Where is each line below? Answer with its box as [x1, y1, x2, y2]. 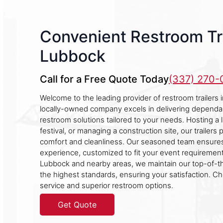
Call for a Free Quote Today [40, 73, 169, 85]
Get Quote [58, 200, 97, 210]
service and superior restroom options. [40, 181, 173, 190]
